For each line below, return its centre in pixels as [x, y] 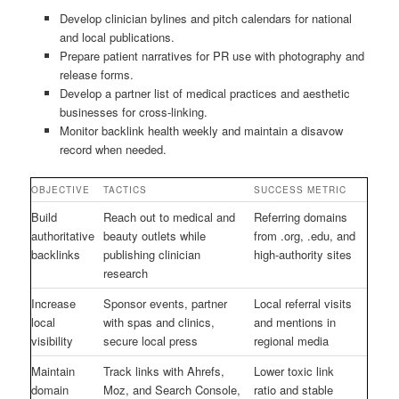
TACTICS [126, 189]
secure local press [151, 340]
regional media [292, 340]
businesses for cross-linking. [133, 111]
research [126, 273]
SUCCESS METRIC [301, 189]
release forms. [96, 74]
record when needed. [113, 149]
